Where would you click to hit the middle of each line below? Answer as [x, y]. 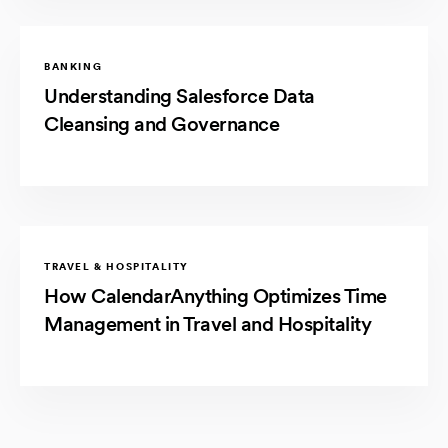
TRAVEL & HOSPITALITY [116, 265]
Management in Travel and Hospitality [207, 323]
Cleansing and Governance [161, 123]
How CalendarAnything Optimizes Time [215, 295]
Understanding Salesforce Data [179, 95]
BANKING [73, 65]
